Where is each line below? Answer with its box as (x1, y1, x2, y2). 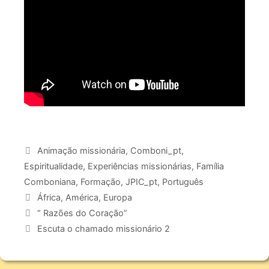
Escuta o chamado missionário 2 (37, 223, 170, 234)
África (37, 192, 61, 203)
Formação (80, 177, 121, 187)
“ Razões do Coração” (37, 208, 127, 219)
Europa (103, 192, 132, 203)
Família (196, 161, 224, 172)
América (65, 192, 98, 203)
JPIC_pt (125, 177, 157, 187)
